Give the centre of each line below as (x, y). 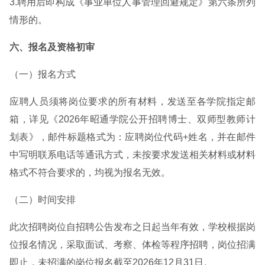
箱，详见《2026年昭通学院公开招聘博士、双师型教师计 (132, 119)
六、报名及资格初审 (52, 47)
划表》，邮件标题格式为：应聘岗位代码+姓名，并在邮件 (132, 137)
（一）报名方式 (43, 74)
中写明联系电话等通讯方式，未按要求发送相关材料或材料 (132, 155)
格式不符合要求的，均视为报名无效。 (90, 172)
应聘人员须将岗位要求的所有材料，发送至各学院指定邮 (132, 101)
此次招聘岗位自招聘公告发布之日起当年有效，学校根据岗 (132, 227)
